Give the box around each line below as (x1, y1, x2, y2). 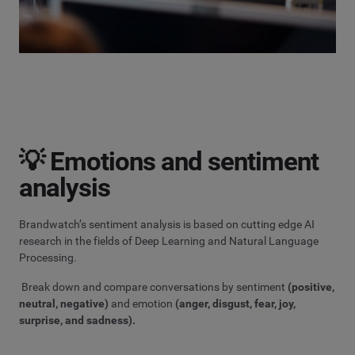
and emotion (109, 296, 175, 310)
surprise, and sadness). (19, 313, 136, 326)
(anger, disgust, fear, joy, (175, 296, 296, 310)
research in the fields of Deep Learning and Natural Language (19, 235, 319, 248)
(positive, (288, 280, 334, 293)
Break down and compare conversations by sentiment (19, 280, 288, 293)
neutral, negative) (19, 296, 109, 310)
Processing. (19, 251, 77, 265)
